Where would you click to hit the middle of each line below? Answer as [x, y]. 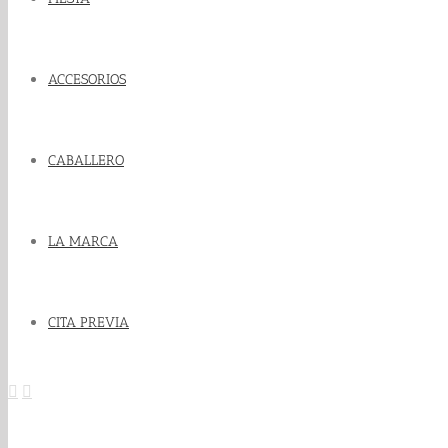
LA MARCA [83, 241]
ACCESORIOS [87, 79]
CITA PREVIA [88, 322]
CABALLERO [86, 160]
